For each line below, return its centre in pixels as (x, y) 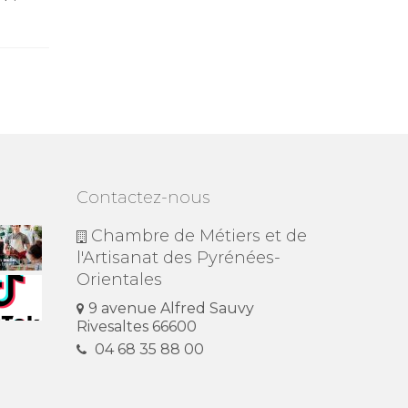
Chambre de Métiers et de (199, 235)
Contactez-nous (143, 197)
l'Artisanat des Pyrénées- (178, 257)
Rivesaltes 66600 (136, 326)
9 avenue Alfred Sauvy (171, 308)
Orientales (119, 279)
